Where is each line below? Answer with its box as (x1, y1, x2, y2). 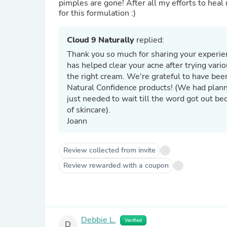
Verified (125, 217, 142, 224)
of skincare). (67, 104, 112, 116)
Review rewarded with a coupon (63, 161, 169, 170)
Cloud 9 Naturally (67, 34, 134, 46)
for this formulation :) (59, 8, 136, 19)
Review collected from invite (63, 145, 156, 155)
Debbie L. (81, 214, 116, 226)
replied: (134, 34, 164, 46)
